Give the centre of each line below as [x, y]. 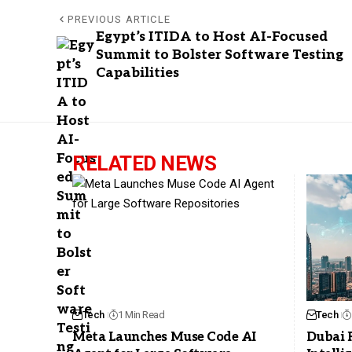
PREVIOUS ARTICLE [119, 20]
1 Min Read [141, 314]
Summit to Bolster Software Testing [220, 55]
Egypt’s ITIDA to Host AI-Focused [212, 37]
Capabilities [137, 73]
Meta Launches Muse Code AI [164, 337]
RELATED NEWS [144, 164]
